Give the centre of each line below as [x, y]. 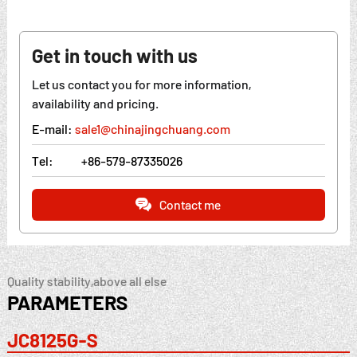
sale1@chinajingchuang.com [152, 128]
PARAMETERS [67, 302]
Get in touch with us [114, 55]
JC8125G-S [52, 339]
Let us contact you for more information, [141, 84]
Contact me [190, 205]
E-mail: [53, 128]
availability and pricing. [95, 103]
